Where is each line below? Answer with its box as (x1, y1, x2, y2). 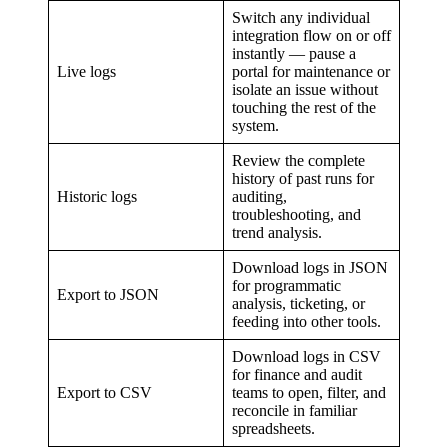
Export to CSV (57, 384, 152, 402)
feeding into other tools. (232, 313, 381, 331)
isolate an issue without (232, 81, 378, 99)
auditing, (232, 188, 287, 206)
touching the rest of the (232, 99, 376, 117)
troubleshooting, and (232, 206, 361, 224)
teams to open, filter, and (232, 384, 386, 402)
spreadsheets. (232, 420, 315, 438)
